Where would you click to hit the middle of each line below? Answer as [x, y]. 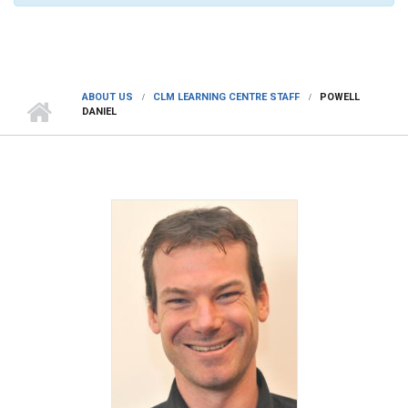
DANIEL [99, 112]
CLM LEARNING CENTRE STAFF [226, 97]
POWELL [340, 97]
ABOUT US [107, 97]
